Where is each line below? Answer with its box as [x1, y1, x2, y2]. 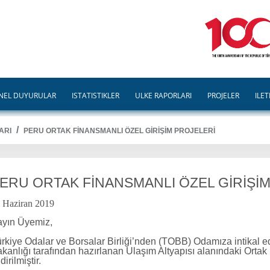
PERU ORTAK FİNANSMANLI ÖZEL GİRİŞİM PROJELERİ [24, 127, 215, 135]
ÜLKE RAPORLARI [135, 90, 192, 101]
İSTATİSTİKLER [72, 90, 119, 101]
